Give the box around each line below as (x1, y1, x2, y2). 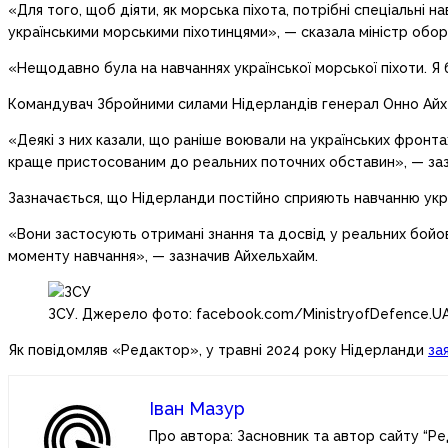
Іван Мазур (149, 397, 245, 419)
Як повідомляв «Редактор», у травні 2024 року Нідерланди (8, 341, 428, 358)
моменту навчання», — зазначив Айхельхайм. (8, 247, 318, 264)
